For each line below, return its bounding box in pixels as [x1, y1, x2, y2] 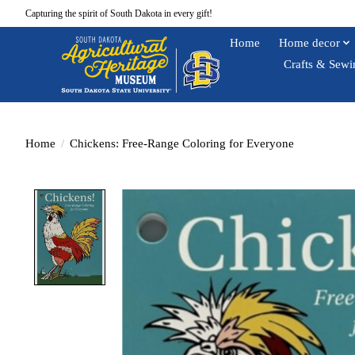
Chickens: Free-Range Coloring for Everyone [69, 136, 294, 150]
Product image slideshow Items [114, 189, 295, 206]
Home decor [278, 35, 340, 49]
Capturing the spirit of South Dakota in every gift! [25, 7, 212, 19]
